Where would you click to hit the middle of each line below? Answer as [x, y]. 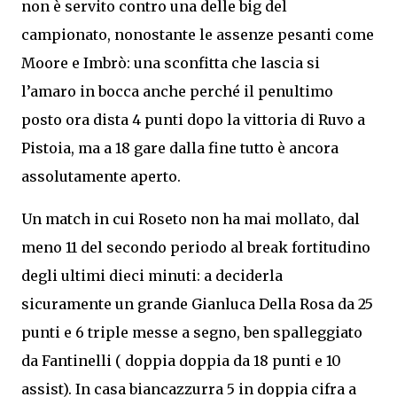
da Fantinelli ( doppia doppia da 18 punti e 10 [181, 361]
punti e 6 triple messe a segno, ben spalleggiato [192, 332]
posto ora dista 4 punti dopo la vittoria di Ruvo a [193, 120]
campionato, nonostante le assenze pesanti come [198, 35]
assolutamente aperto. [101, 176]
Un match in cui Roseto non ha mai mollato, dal [191, 219]
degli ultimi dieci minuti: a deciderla [152, 276]
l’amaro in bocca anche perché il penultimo [177, 91]
